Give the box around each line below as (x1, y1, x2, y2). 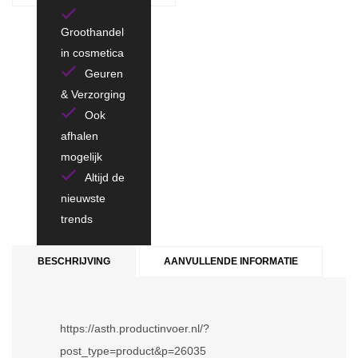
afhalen (61, 129, 98, 142)
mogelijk (61, 150, 102, 163)
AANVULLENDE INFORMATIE (164, 256, 298, 267)
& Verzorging (61, 88, 125, 101)
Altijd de (85, 171, 125, 184)
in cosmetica (61, 46, 124, 59)
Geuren (85, 67, 123, 80)
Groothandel (61, 26, 124, 38)
